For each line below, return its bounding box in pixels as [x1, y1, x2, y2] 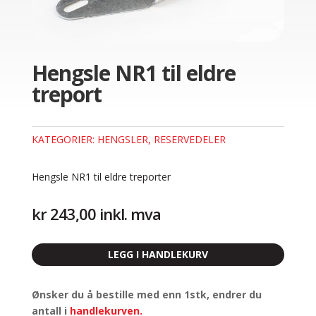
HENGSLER [97, 133, 148, 147]
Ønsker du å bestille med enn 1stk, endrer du [31, 288, 262, 302]
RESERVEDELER [153, 133, 226, 147]
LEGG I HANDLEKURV [107, 248, 208, 262]
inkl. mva [99, 203, 161, 225]
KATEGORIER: [31, 133, 97, 147]
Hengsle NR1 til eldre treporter [31, 170, 171, 184]
